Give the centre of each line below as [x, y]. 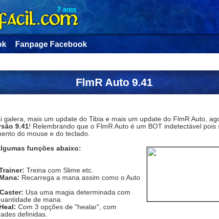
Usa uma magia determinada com [77, 192]
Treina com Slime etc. [60, 170]
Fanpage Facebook [51, 44]
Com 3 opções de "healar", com [66, 207]
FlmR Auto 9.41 [114, 82]
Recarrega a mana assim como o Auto [80, 177]
